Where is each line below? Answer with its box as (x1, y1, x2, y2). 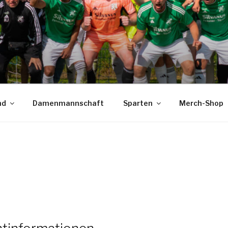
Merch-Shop (179, 98, 223, 107)
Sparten (123, 98, 153, 107)
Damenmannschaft (32, 98, 104, 107)
